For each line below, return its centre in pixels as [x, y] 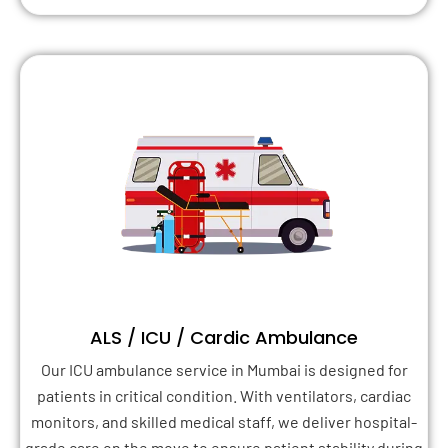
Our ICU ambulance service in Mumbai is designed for [224, 369]
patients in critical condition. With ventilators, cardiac [224, 395]
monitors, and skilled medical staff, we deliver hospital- [224, 421]
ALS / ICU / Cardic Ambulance [224, 337]
